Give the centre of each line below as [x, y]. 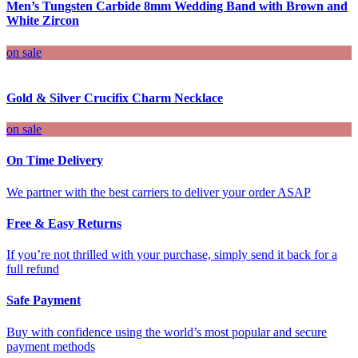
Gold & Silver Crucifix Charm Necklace [115, 97]
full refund [33, 269]
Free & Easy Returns [64, 223]
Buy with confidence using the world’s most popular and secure [167, 332]
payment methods [51, 346]
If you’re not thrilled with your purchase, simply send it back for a [172, 255]
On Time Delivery [55, 161]
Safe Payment [44, 300]
